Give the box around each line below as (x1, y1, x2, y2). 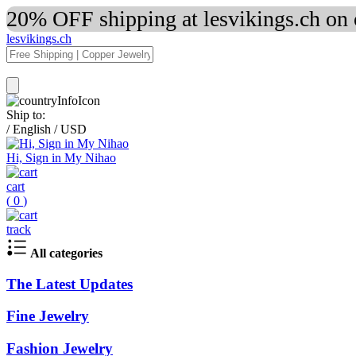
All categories (30, 246, 103, 260)
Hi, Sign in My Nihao (6, 151, 116, 164)
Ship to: (6, 108, 45, 122)
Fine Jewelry (6, 308, 89, 325)
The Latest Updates (6, 275, 133, 292)
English (13, 122, 51, 136)
